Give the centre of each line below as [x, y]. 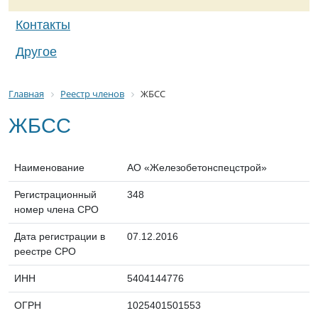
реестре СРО [45, 251]
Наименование [49, 167]
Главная [26, 94]
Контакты [43, 25]
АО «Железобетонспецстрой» [197, 167]
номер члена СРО [56, 209]
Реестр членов [92, 94]
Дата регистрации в [60, 236]
